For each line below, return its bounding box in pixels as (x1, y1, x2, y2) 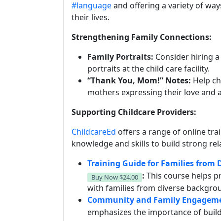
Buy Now (91, 172, 119, 182)
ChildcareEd (72, 126, 116, 137)
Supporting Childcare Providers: (72, 107, 196, 117)
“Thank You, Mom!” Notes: (87, 75, 191, 86)
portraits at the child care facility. (87, 63, 210, 74)
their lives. (72, 12, 110, 23)
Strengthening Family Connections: (72, 32, 212, 42)
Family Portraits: (87, 51, 153, 62)
